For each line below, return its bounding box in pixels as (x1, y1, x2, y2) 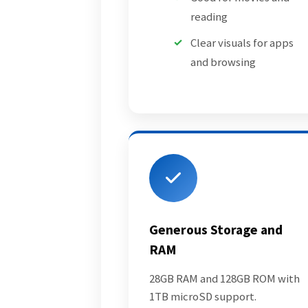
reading (190, 9, 228, 24)
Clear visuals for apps (190, 35, 294, 50)
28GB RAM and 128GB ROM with (148, 271, 300, 286)
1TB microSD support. (148, 289, 256, 304)
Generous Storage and (148, 221, 283, 239)
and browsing (190, 54, 256, 69)
